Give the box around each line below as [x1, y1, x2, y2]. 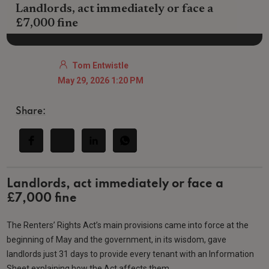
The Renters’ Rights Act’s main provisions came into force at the [7, 220, 249, 230]
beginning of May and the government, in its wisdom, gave [7, 234, 227, 244]
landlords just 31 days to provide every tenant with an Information [7, 249, 255, 259]
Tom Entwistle [72, 60, 129, 70]
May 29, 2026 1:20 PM [58, 75, 144, 85]
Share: [16, 106, 46, 116]
